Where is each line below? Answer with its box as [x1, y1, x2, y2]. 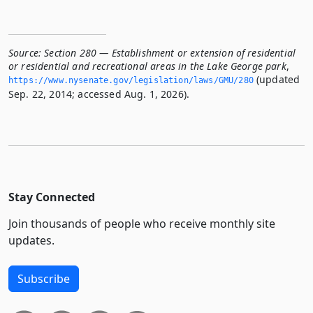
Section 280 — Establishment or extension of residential [44, 45, 296, 59]
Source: [8, 45, 42, 59]
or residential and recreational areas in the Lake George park [8, 59, 286, 73]
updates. [8, 232, 54, 248]
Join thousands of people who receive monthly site [8, 215, 275, 231]
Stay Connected [8, 189, 95, 205]
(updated [253, 72, 300, 86]
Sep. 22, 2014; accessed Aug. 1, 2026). [8, 87, 190, 101]
